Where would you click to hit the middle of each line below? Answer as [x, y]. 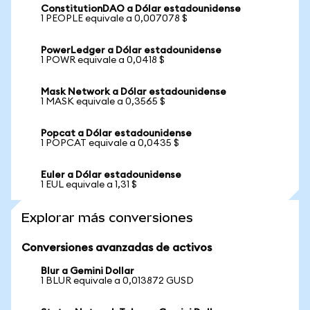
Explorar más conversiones [107, 218]
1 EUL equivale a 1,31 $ [89, 185]
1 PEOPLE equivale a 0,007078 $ [114, 19]
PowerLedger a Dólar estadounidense [131, 51]
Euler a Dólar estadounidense [111, 175]
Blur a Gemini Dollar [88, 271]
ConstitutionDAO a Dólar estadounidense [141, 9]
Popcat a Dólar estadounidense [116, 134]
